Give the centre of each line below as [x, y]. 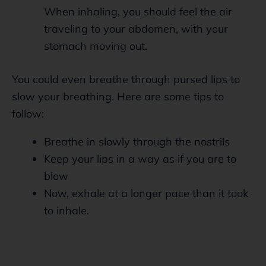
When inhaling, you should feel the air [138, 11]
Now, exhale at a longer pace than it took [146, 193]
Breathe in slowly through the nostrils [137, 141]
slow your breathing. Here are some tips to [118, 96]
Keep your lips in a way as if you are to [140, 159]
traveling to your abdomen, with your [136, 28]
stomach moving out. [96, 46]
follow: [28, 113]
